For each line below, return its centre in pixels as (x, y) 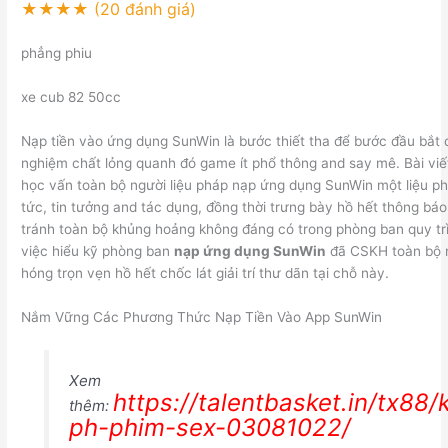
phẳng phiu (57, 53)
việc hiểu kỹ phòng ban (98, 250)
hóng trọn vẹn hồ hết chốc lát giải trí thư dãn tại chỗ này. (205, 272)
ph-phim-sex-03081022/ (209, 428)
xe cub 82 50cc (71, 97)
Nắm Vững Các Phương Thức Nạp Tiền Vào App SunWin (202, 316)
